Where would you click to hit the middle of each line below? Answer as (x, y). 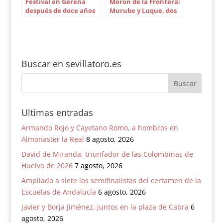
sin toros (39, 19)
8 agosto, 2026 (110, 139)
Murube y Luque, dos (143, 10)
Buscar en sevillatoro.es (71, 64)
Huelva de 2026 (47, 166)
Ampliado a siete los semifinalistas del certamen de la (111, 180)
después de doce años (60, 10)
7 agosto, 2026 (98, 166)
